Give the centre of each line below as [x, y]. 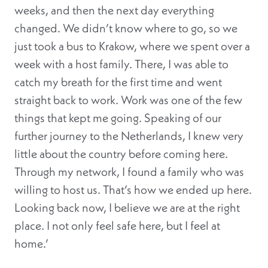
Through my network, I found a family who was [129, 172]
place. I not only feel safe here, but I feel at [117, 226]
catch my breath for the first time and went [118, 82]
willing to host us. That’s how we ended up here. [133, 190]
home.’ [31, 243]
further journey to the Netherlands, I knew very [129, 136]
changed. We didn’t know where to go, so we [126, 28]
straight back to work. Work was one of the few [128, 100]
